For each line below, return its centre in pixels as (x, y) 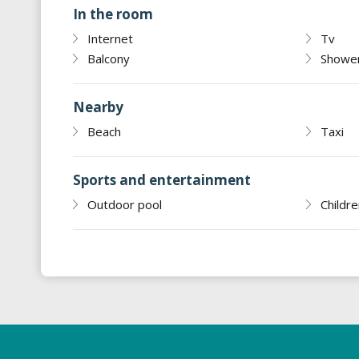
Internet (110, 39)
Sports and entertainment (162, 180)
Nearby (98, 107)
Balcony (109, 59)
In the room (113, 14)
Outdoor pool (125, 205)
